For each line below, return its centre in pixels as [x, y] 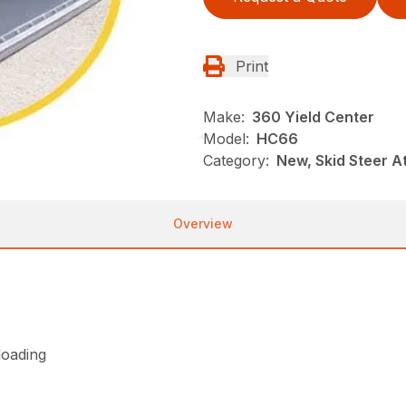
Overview [203, 223]
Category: [236, 160]
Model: [226, 139]
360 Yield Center [313, 117]
